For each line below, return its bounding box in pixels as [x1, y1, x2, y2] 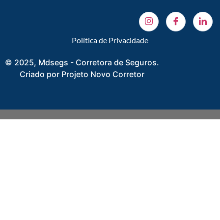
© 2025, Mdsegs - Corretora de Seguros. [5, 57, 159, 67]
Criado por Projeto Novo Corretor [20, 69, 144, 79]
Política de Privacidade [72, 35, 148, 45]
